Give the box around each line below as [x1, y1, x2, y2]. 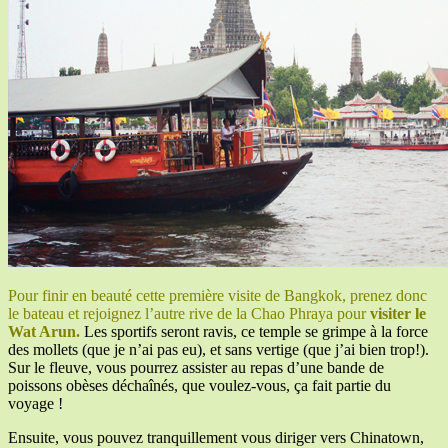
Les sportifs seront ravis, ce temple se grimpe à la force [80, 323, 428, 341]
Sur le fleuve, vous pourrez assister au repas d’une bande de [8, 359, 384, 377]
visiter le [370, 305, 426, 323]
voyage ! [8, 395, 63, 413]
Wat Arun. [8, 323, 80, 341]
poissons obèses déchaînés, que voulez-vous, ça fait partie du [8, 377, 391, 395]
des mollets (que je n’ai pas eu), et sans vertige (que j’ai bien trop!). [8, 341, 429, 359]
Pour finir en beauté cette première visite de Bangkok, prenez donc [8, 287, 427, 305]
